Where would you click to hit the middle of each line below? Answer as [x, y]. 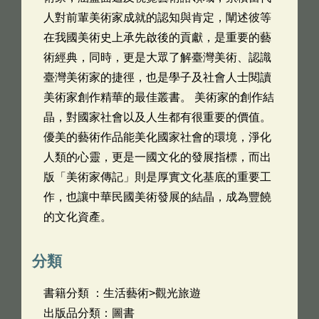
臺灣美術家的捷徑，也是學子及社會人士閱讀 [157, 77]
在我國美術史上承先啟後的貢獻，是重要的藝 [157, 37]
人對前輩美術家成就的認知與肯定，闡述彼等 [157, 17]
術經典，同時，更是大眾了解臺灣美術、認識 [157, 57]
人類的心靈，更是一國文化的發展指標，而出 [157, 157]
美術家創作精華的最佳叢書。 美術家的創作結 [159, 97]
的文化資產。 [78, 217]
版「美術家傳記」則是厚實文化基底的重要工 [157, 177]
